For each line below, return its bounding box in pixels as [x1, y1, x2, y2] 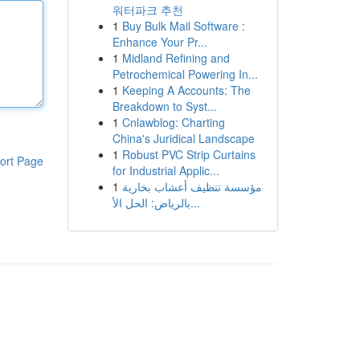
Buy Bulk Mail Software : [121, 18, 245, 34]
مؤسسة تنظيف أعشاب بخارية [121, 178, 262, 194]
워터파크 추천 [112, 2, 183, 18]
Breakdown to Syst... [112, 98, 217, 114]
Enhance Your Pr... [112, 34, 207, 50]
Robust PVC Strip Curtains [121, 146, 256, 162]
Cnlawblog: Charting [121, 114, 225, 130]
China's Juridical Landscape [112, 130, 255, 146]
